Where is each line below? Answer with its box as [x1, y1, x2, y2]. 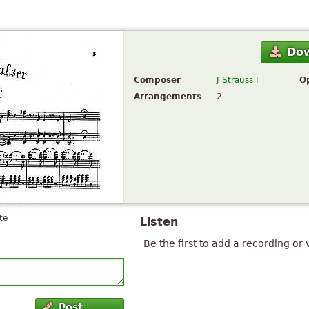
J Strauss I [217, 75, 259, 86]
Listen [140, 215, 178, 228]
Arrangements [134, 92, 201, 102]
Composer [134, 75, 181, 86]
